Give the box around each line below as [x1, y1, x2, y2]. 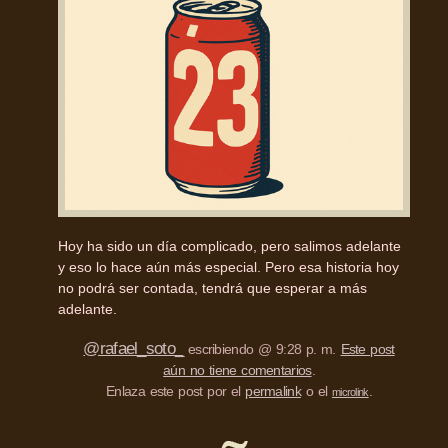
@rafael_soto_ [83, 339, 184, 359]
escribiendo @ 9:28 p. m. [183, 341, 341, 358]
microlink [331, 386, 369, 399]
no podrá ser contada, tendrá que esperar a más [58, 280, 367, 297]
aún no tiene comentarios [163, 362, 312, 379]
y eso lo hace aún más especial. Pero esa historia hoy [58, 259, 399, 276]
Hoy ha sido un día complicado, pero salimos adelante [58, 238, 401, 255]
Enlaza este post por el [106, 383, 246, 400]
